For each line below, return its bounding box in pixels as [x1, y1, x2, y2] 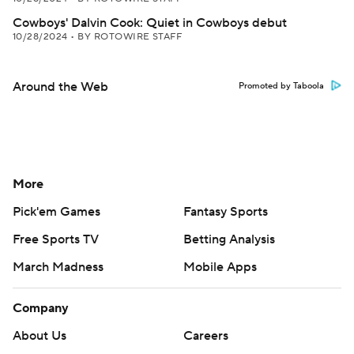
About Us [13, 328, 66, 344]
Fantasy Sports [183, 204, 268, 220]
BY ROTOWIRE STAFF [77, 31, 183, 43]
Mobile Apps [183, 259, 257, 275]
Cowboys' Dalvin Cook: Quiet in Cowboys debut [13, 15, 287, 31]
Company [13, 300, 69, 316]
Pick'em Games [13, 204, 100, 220]
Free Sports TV [13, 232, 99, 247]
